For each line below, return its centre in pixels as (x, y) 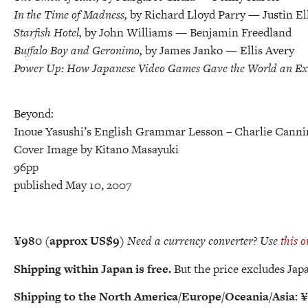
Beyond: (34, 114)
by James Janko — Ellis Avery (220, 50)
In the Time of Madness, (72, 14)
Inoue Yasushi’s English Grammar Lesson (120, 132)
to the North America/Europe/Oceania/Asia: (181, 296)
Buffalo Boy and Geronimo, (79, 50)
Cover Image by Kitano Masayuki (96, 150)
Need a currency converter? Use (204, 241)
